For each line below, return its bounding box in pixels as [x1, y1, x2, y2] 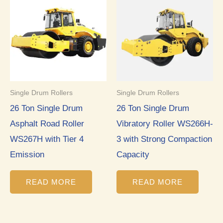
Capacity [116, 149, 149, 159]
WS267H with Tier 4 [10, 134, 84, 144]
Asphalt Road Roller [10, 118, 84, 128]
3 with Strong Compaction [116, 134, 212, 144]
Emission [10, 149, 44, 159]
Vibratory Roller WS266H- [116, 118, 213, 128]
